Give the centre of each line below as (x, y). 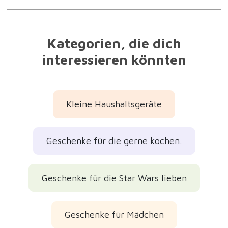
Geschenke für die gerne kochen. (114, 141)
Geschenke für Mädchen (114, 215)
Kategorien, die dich (114, 43)
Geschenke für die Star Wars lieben (114, 178)
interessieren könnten (114, 60)
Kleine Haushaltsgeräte (114, 104)
